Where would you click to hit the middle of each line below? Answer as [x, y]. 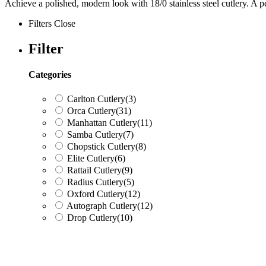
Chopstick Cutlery [101, 147]
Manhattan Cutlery [102, 123]
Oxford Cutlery [96, 194]
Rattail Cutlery [94, 170]
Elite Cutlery [91, 159]
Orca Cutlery [91, 111]
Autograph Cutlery [102, 206]
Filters [41, 23]
